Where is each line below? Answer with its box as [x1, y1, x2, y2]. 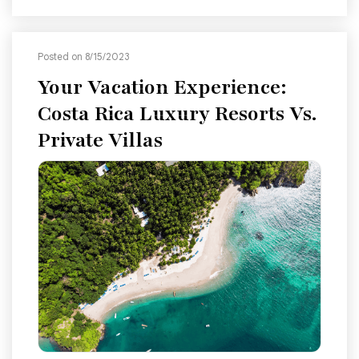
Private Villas [38, 126, 163, 154]
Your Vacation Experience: [38, 73, 287, 101]
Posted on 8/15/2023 [38, 50, 129, 63]
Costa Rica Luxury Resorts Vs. [38, 99, 317, 127]
